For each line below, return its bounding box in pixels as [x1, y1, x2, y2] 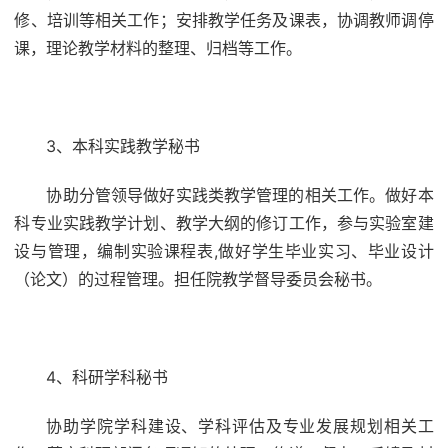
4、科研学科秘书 [46, 367, 169, 387]
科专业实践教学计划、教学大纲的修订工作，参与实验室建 [14, 213, 434, 233]
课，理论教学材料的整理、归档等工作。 [14, 38, 303, 58]
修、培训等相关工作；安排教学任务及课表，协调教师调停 [14, 10, 434, 30]
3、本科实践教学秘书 [46, 136, 201, 156]
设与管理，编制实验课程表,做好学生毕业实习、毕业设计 [14, 241, 434, 261]
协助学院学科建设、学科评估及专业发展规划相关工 [46, 416, 434, 436]
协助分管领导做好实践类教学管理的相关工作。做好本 [46, 185, 434, 205]
